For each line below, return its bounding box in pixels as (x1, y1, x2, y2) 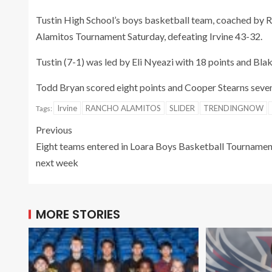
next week (36, 156, 78, 168)
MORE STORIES (36, 205, 120, 223)
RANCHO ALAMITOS (86, 103, 161, 113)
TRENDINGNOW (203, 103, 263, 113)
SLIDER (169, 103, 195, 113)
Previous (36, 123, 72, 135)
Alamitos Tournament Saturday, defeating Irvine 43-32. (36, 30, 262, 42)
